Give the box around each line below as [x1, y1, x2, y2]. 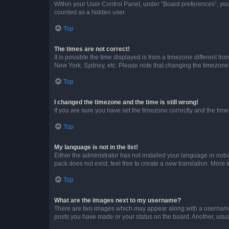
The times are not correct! [54, 45, 130, 53]
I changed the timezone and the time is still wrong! [54, 98, 198, 106]
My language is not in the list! [54, 143, 138, 151]
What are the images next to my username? [54, 196, 181, 204]
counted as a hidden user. [54, 8, 126, 16]
